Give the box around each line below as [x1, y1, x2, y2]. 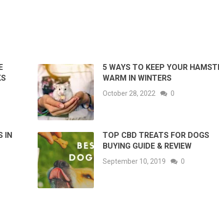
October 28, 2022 [103, 89, 156, 98]
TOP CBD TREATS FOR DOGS [103, 131, 210, 140]
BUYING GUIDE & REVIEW [103, 141, 192, 151]
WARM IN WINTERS [103, 73, 172, 83]
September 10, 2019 [103, 157, 166, 166]
